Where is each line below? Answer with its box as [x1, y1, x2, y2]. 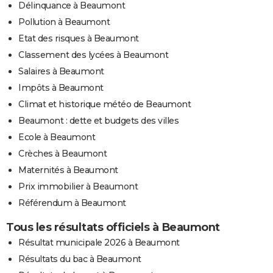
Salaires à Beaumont [18, 65, 104, 77]
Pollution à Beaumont [18, 16, 110, 27]
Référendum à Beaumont [18, 197, 126, 208]
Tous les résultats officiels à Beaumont [6, 220, 220, 234]
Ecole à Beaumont [18, 131, 95, 143]
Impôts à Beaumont [18, 82, 104, 93]
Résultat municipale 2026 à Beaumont [18, 236, 180, 248]
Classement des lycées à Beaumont [18, 49, 168, 60]
